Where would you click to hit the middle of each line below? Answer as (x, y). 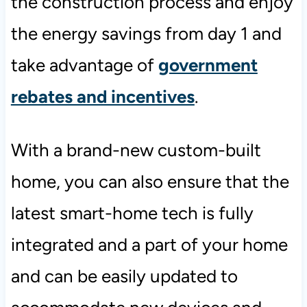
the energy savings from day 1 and (146, 33)
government (208, 65)
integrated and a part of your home (149, 244)
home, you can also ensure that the (150, 181)
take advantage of (84, 65)
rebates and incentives (102, 96)
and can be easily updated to (124, 276)
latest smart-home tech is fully (132, 213)
